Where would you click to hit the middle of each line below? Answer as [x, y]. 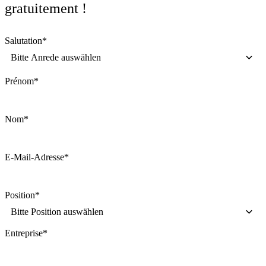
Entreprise [24, 233]
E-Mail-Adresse [34, 157]
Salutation [23, 41]
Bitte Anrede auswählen [56, 58]
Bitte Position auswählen [57, 212]
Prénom [19, 81]
